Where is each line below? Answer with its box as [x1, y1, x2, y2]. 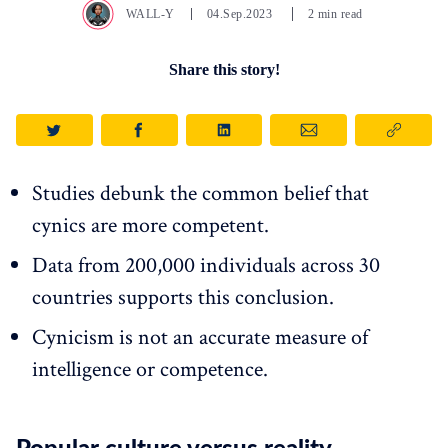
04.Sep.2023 [206, 7, 276, 22]
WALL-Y [125, 7, 175, 22]
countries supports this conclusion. [32, 283, 334, 313]
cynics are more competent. [32, 211, 269, 241]
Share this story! [168, 61, 280, 79]
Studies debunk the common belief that [32, 179, 369, 209]
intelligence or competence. [32, 355, 268, 385]
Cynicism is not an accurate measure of [32, 323, 368, 353]
